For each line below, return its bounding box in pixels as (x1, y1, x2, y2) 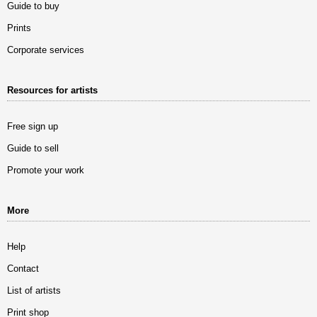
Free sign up (7, 120, 58, 132)
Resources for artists (7, 84, 98, 96)
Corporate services (7, 44, 84, 55)
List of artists (7, 284, 61, 296)
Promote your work (7, 164, 84, 175)
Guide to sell (7, 142, 59, 154)
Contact (7, 263, 39, 274)
